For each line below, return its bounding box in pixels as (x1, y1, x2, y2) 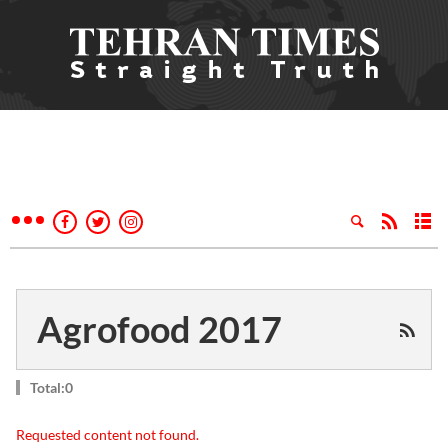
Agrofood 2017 (37, 307, 282, 351)
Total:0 (30, 379, 73, 396)
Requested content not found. (16, 426, 199, 443)
